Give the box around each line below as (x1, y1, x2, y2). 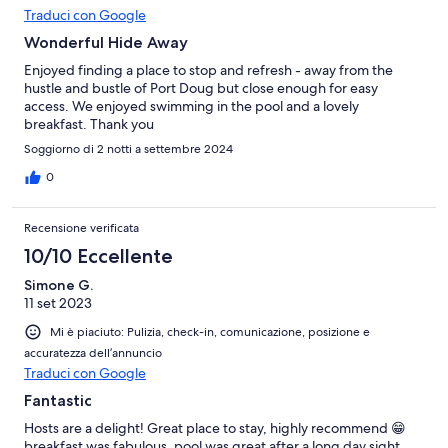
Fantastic (24, 390, 92, 410)
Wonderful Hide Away (24, 32, 188, 52)
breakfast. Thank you (24, 114, 154, 133)
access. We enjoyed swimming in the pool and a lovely (24, 96, 359, 115)
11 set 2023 (24, 293, 92, 312)
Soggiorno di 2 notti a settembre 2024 (24, 140, 233, 157)
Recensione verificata (24, 219, 139, 236)
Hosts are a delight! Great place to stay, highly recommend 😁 (24, 418, 406, 437)
